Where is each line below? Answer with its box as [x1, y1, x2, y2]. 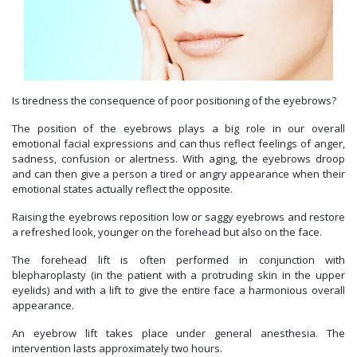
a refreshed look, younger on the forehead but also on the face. [12, 225, 322, 240]
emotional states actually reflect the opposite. [12, 182, 233, 197]
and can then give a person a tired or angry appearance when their [12, 167, 345, 182]
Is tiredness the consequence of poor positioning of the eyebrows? [12, 93, 336, 108]
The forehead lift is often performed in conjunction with [12, 253, 345, 268]
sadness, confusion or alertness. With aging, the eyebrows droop [12, 151, 345, 167]
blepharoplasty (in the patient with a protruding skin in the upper [12, 268, 345, 283]
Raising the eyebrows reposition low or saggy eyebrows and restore [12, 210, 345, 225]
